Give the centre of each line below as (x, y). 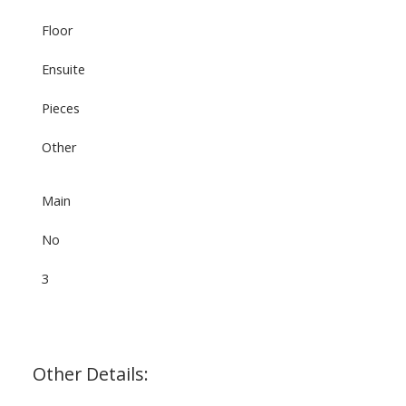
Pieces (60, 107)
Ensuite (63, 68)
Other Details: (90, 373)
